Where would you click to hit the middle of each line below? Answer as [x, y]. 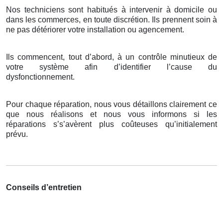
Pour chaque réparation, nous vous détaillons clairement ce [111, 105]
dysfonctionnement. [40, 77]
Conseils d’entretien [44, 188]
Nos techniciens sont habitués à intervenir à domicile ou [111, 10]
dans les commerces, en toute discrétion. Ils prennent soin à [111, 20]
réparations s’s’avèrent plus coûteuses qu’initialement [111, 124]
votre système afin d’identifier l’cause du [111, 67]
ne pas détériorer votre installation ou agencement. [95, 30]
